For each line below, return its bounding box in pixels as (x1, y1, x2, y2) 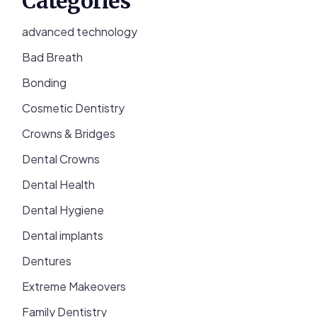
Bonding (22, 75, 67, 91)
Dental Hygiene (22, 202, 105, 218)
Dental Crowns (22, 151, 100, 167)
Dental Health (22, 177, 96, 192)
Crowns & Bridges (22, 126, 116, 142)
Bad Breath (22, 50, 83, 65)
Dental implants (22, 228, 104, 243)
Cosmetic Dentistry (22, 100, 125, 116)
